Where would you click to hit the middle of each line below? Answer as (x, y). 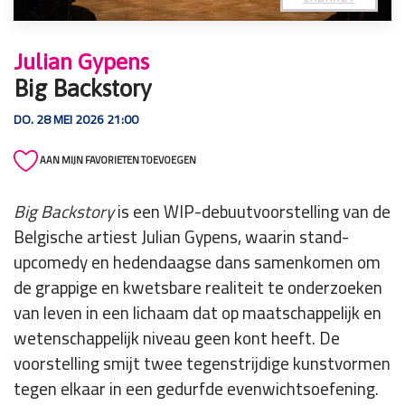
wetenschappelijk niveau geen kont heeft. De (177, 339)
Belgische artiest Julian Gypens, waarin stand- (181, 237)
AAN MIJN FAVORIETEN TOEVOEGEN (117, 160)
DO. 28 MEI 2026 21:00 (76, 119)
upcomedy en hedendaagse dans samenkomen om (197, 263)
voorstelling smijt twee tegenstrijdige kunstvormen (202, 364)
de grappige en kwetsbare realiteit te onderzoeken (198, 288)
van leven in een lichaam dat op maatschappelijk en (198, 313)
